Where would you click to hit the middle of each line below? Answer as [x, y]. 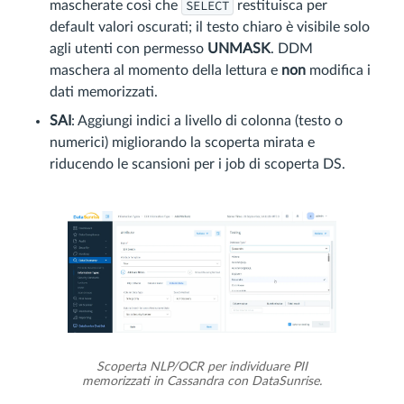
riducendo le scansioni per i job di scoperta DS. [197, 165]
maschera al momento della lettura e [165, 71]
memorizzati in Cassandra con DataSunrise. [202, 381]
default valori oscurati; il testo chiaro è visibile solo [210, 28]
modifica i [338, 71]
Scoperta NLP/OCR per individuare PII [202, 367]
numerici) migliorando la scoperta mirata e [182, 143]
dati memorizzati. [104, 92]
